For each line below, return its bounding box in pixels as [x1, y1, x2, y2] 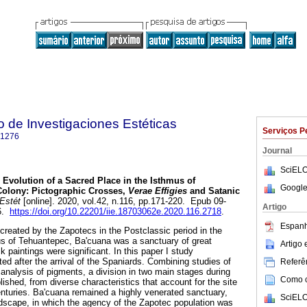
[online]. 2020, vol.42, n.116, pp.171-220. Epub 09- [21, 196, 226, 207]
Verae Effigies [128, 186, 187, 197]
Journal [262, 146, 292, 156]
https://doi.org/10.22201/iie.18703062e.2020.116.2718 [10, 206, 221, 217]
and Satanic [187, 186, 240, 197]
